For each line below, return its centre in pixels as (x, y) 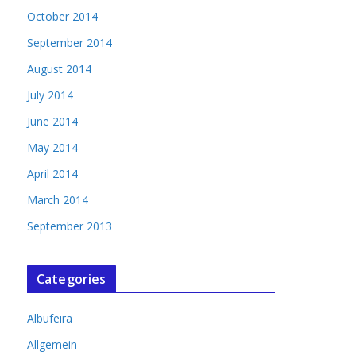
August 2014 (59, 69)
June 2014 (52, 121)
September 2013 (70, 226)
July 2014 (50, 95)
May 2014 (52, 147)
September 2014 (70, 43)
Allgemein (52, 344)
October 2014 (62, 16)
